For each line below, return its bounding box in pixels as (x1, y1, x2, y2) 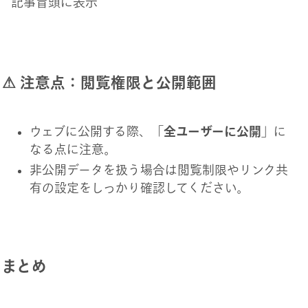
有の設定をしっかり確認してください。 (29, 181, 249, 195)
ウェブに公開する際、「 (29, 124, 164, 137)
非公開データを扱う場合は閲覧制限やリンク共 (29, 164, 288, 177)
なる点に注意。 (29, 142, 116, 155)
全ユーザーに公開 (163, 124, 261, 137)
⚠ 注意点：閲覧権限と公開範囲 (1, 74, 217, 90)
